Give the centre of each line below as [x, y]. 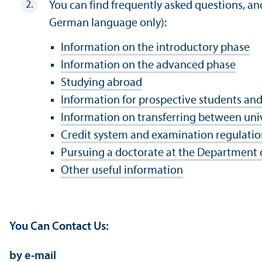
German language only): [108, 23]
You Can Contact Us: [59, 227]
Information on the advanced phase [148, 65]
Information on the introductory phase [155, 48]
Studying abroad [101, 83]
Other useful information [122, 170]
